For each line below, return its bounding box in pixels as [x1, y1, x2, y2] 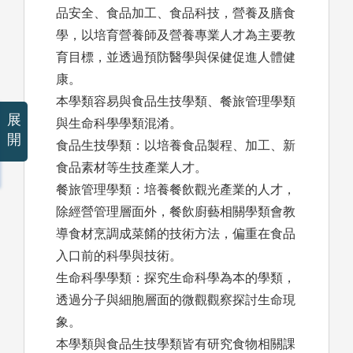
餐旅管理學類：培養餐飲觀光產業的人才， [56, 183, 295, 197]
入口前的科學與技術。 [56, 249, 182, 263]
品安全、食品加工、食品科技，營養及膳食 [56, 6, 295, 20]
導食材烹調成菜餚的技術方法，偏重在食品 [56, 227, 295, 241]
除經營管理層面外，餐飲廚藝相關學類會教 [56, 205, 295, 219]
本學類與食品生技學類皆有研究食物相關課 [56, 337, 295, 351]
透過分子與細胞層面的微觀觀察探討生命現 [56, 293, 295, 307]
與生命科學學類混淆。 [56, 117, 182, 131]
